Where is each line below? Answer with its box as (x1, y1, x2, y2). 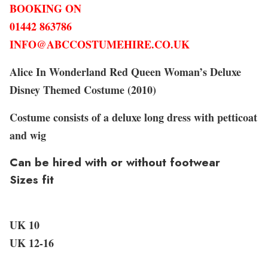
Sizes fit (9, 171, 54, 188)
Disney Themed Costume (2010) (9, 81, 156, 98)
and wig (9, 127, 46, 143)
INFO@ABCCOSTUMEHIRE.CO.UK (9, 36, 190, 52)
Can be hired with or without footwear (9, 154, 220, 170)
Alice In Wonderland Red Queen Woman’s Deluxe (9, 63, 241, 80)
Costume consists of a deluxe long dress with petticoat (9, 109, 257, 125)
